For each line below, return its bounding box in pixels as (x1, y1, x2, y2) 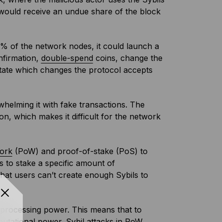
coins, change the (93, 53, 163, 63)
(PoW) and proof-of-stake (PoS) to (12, 146, 148, 156)
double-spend (41, 53, 93, 63)
